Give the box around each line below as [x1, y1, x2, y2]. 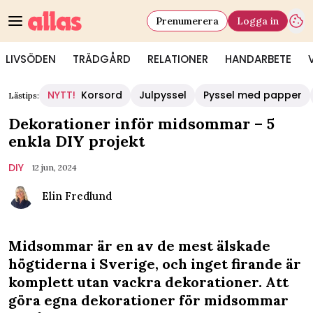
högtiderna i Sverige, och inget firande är [8, 255, 301, 272]
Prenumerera [156, 14, 219, 27]
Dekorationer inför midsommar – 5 [8, 114, 275, 133]
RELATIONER [147, 52, 208, 66]
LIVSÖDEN [6, 52, 56, 66]
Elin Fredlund [42, 189, 112, 203]
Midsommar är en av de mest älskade [8, 237, 270, 254]
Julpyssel [139, 88, 187, 102]
